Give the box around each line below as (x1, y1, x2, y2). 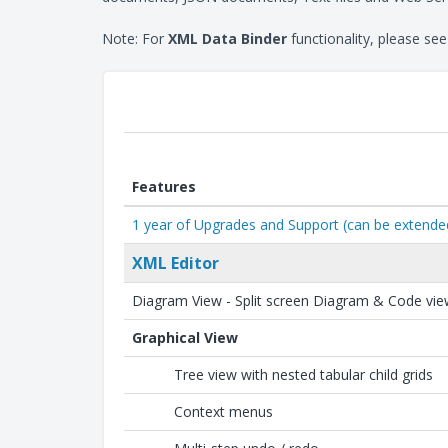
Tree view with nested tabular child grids (174, 365, 433, 384)
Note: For (102, 29, 168, 48)
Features (132, 177, 196, 196)
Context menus (174, 402, 273, 421)
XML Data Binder (168, 29, 287, 48)
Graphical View (132, 328, 238, 347)
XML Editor (132, 252, 219, 274)
